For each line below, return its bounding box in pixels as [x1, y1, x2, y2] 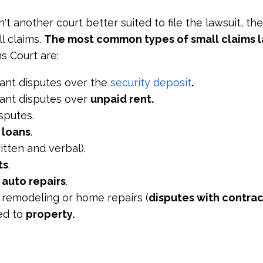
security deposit [110, 76, 191, 89]
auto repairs [2, 174, 66, 187]
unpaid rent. [90, 92, 154, 105]
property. [26, 207, 75, 220]
